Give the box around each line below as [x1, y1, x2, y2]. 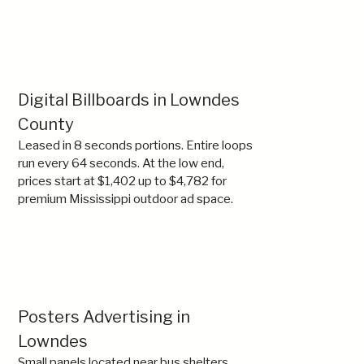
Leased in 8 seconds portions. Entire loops [18, 137, 253, 153]
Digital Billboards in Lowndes [18, 90, 240, 110]
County [18, 115, 74, 134]
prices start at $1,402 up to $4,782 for [18, 173, 227, 188]
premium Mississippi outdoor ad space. [18, 191, 233, 206]
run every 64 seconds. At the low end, [18, 155, 224, 171]
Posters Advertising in [18, 307, 190, 327]
